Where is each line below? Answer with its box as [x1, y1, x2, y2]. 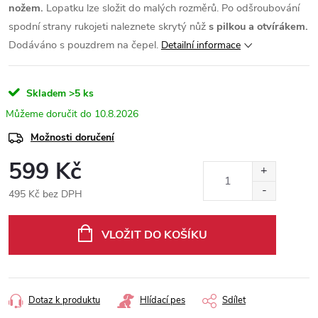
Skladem [23, 87, 66, 100]
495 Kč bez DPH [9, 187, 82, 201]
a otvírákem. [248, 19, 308, 33]
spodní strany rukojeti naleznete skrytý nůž [9, 19, 209, 33]
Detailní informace [161, 38, 241, 52]
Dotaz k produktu [28, 294, 100, 307]
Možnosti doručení [31, 131, 114, 144]
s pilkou [209, 19, 246, 33]
